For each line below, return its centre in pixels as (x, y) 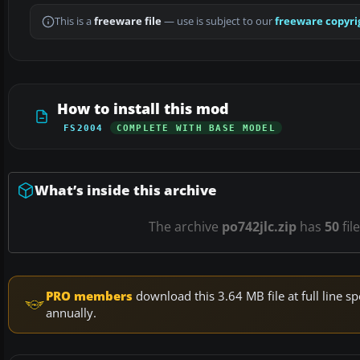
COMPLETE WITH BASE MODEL (196, 128)
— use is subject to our (218, 22)
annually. (71, 313)
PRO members (89, 296)
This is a (74, 22)
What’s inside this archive (126, 190)
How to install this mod (143, 109)
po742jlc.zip (259, 227)
